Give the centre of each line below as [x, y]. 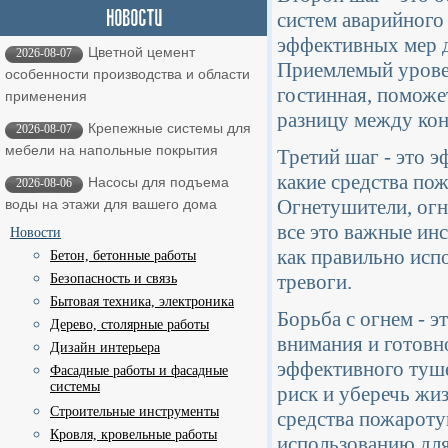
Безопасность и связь [113, 278]
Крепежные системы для [169, 128]
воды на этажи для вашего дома [111, 204]
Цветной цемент [141, 52]
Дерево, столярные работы [129, 324]
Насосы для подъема [158, 182]
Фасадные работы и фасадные [139, 370]
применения [46, 96]
